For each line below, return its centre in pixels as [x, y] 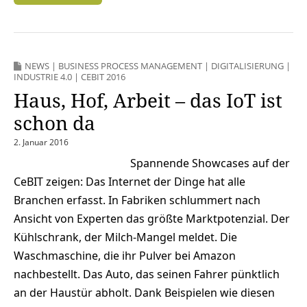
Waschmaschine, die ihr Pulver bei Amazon [125, 255]
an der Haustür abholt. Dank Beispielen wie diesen [144, 292]
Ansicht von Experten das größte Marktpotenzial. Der [152, 218]
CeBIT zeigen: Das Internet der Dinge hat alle [130, 181]
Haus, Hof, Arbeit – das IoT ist [148, 100]
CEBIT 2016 [103, 76]
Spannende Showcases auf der [210, 163]
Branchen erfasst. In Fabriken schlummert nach [137, 200]
